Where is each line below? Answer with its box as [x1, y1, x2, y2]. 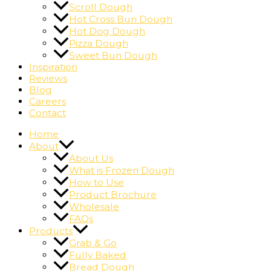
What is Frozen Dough [69, 164, 174, 176]
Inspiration [29, 61, 77, 73]
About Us [69, 152, 113, 164]
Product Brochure [69, 188, 157, 200]
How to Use [69, 176, 124, 188]
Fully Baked [69, 249, 126, 261]
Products [29, 224, 73, 237]
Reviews [29, 73, 67, 85]
